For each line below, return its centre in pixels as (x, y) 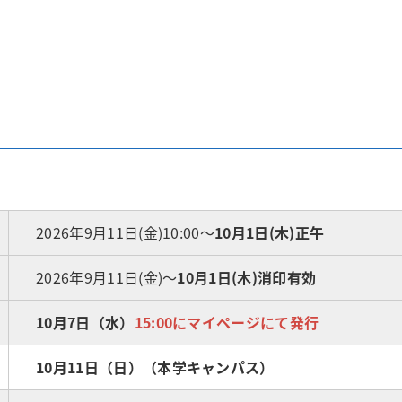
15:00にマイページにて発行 (227, 322)
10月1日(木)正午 (270, 232)
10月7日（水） (85, 322)
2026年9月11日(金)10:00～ (126, 232)
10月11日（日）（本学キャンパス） (155, 367)
